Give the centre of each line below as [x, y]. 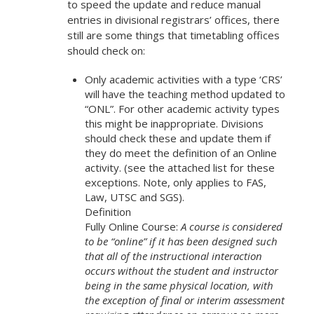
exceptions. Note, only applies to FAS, [175, 182]
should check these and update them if [177, 138]
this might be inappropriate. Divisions [174, 123]
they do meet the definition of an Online [180, 153]
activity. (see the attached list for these [179, 168]
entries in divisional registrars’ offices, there [173, 20]
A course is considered [231, 226]
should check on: [106, 50]
